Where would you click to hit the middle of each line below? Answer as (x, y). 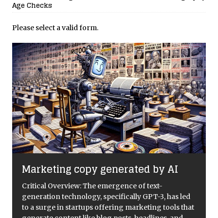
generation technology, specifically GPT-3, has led (106, 197)
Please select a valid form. (55, 27)
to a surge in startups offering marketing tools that (108, 208)
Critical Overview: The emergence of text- (92, 186)
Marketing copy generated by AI (100, 170)
